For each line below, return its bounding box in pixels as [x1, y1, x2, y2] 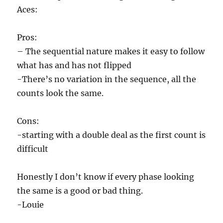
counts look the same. [17, 88, 104, 99]
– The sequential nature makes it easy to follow [17, 46, 205, 57]
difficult [17, 144, 49, 154]
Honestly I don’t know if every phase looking [17, 172, 195, 182]
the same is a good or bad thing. [17, 186, 143, 196]
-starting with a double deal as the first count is [17, 130, 206, 140]
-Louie [17, 200, 44, 210]
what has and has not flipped [17, 60, 132, 71]
